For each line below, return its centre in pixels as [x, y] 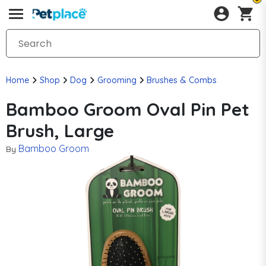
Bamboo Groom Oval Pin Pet [128, 109]
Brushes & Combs [182, 80]
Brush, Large [60, 131]
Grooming [117, 80]
